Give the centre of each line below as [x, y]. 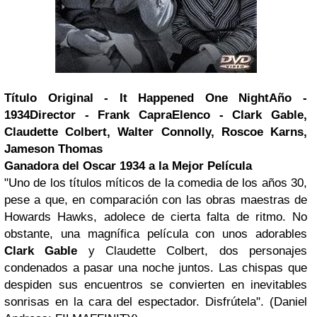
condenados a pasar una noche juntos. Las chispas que [156, 268]
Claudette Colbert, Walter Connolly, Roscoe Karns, [156, 132]
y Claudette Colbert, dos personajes [192, 251]
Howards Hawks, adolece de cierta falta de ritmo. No [156, 217]
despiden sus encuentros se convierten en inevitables [156, 285]
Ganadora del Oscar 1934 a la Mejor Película [128, 166]
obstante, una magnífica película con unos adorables [156, 234]
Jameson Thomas [53, 149]
